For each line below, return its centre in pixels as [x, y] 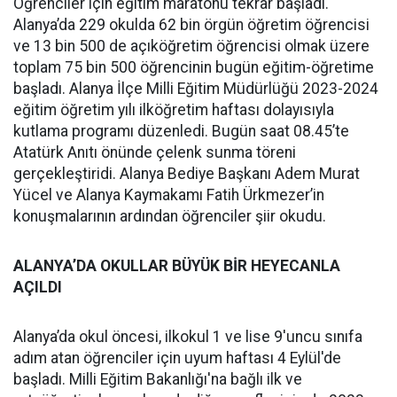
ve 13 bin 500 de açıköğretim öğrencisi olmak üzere [191, 46]
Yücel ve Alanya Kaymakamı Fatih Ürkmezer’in [169, 195]
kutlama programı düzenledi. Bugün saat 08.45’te [181, 131]
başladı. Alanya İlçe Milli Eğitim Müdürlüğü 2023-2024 [196, 88]
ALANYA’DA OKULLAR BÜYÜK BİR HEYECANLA [177, 265]
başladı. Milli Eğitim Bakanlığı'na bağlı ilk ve [158, 379]
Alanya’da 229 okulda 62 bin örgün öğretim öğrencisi [191, 24]
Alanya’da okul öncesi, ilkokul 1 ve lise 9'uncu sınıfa [188, 336]
